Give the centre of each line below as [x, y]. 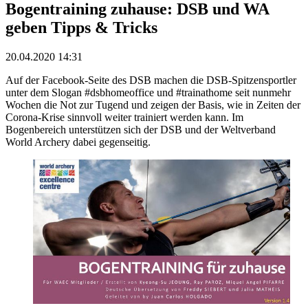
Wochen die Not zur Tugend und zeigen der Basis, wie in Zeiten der [153, 104]
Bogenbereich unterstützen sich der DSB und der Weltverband [141, 129]
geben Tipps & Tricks [81, 27]
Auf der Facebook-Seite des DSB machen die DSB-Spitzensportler [151, 80]
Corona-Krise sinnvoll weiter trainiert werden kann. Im [124, 117]
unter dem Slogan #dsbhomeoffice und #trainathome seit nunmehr [148, 92]
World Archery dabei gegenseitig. [78, 142]
